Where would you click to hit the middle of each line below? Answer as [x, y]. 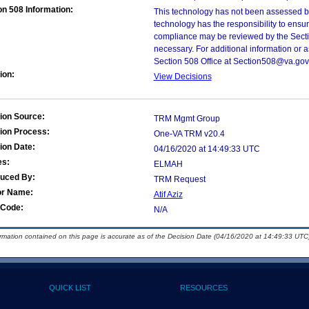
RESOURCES [204, 288]
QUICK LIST [70, 288]
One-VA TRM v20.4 [189, 134]
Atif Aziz [168, 195]
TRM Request [179, 179]
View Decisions [182, 77]
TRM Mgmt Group [187, 119]
